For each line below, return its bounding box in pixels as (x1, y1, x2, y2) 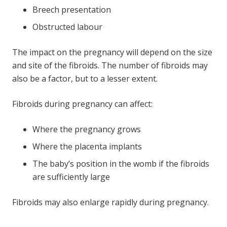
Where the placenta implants (32, 140, 142, 152)
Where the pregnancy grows (32, 123, 141, 135)
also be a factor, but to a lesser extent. (12, 72, 158, 84)
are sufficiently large (32, 171, 110, 182)
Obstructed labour (32, 21, 102, 32)
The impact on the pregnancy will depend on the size (12, 46, 212, 58)
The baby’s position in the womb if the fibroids (32, 158, 209, 169)
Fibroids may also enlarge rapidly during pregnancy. (12, 196, 209, 208)
